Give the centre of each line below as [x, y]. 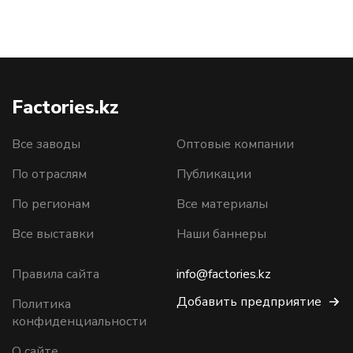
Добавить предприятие [249, 302]
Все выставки [53, 234]
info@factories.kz [224, 274]
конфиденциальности [79, 321]
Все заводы [46, 144]
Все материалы [222, 204]
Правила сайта [56, 274]
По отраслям [49, 174]
